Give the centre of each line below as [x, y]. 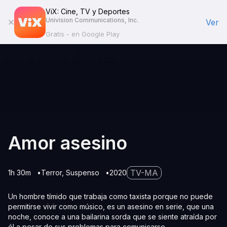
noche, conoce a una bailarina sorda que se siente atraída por [112, 217]
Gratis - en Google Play [83, 34]
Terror [51, 173]
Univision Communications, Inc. [92, 20]
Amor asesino [68, 143]
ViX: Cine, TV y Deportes [88, 11]
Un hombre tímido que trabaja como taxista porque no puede [110, 196]
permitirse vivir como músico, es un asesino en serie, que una [111, 206]
